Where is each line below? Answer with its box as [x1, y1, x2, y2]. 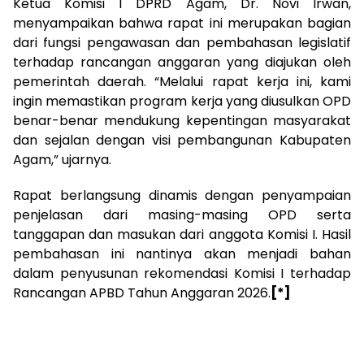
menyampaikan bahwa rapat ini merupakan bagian [13, 14, 351, 33]
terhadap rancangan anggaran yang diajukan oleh [13, 53, 351, 72]
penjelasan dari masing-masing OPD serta [13, 206, 351, 225]
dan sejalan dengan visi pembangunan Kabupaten [13, 131, 351, 150]
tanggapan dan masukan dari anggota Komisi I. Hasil [13, 225, 351, 245]
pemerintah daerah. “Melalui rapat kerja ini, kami [13, 72, 351, 92]
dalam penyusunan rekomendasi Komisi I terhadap [13, 264, 351, 284]
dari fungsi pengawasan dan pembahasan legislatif [13, 33, 351, 53]
